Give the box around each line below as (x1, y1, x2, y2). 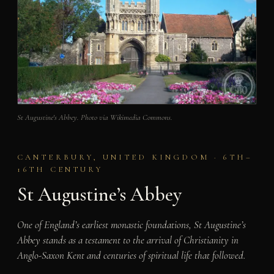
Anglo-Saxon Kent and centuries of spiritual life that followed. (17, 248, 245, 262)
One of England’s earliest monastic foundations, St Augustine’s (17, 218, 246, 231)
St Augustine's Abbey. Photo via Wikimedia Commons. (17, 113, 172, 123)
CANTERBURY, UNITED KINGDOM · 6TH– (17, 152, 253, 163)
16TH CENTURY (17, 165, 103, 175)
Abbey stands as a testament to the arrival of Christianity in (17, 233, 239, 246)
